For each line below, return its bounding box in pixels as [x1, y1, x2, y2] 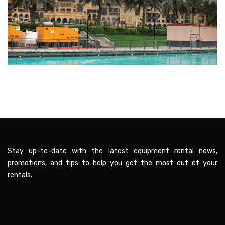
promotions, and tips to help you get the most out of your [8, 159, 217, 168]
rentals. [8, 171, 32, 180]
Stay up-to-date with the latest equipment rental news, [8, 147, 217, 156]
